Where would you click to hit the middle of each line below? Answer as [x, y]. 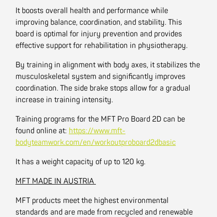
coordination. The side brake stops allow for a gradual [103, 88]
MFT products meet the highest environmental [92, 201]
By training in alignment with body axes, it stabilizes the [108, 65]
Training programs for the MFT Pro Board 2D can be [100, 119]
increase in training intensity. [64, 100]
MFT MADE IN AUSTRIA [56, 181]
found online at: [42, 131]
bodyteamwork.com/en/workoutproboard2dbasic [96, 142]
